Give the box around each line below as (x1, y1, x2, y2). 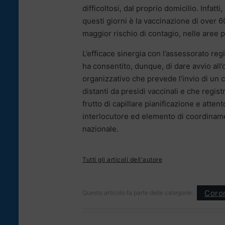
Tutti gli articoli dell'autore (82, 156, 162, 164)
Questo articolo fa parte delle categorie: (82, 189, 193, 197)
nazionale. (82, 124, 119, 134)
